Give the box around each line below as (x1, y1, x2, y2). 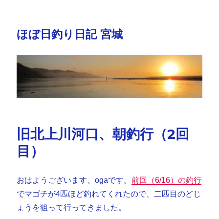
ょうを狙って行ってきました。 (17, 203, 127, 212)
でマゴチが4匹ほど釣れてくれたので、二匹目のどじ (17, 189, 201, 198)
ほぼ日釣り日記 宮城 (17, 27, 123, 41)
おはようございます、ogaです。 (17, 175, 132, 184)
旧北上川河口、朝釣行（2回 (17, 125, 190, 142)
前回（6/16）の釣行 (131, 175, 202, 184)
